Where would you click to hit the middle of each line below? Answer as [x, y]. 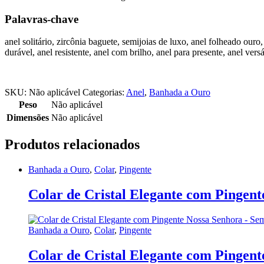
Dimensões [28, 118]
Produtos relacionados [72, 145]
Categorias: [104, 93]
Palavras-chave [42, 19]
